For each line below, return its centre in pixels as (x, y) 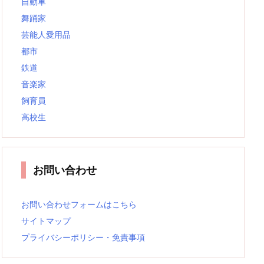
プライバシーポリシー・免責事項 (83, 237)
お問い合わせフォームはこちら (79, 204)
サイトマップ (46, 221)
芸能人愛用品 (46, 34)
